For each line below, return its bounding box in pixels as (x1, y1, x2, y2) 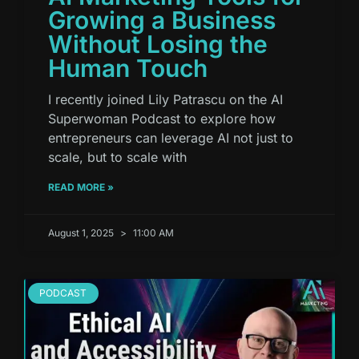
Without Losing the (48, 29, 268, 58)
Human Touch (48, 53, 208, 83)
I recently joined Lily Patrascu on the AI (48, 91, 283, 107)
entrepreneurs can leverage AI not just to (48, 129, 293, 146)
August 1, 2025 (48, 226, 116, 239)
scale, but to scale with (48, 148, 187, 165)
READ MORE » (48, 180, 114, 193)
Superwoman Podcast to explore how (48, 110, 276, 127)
